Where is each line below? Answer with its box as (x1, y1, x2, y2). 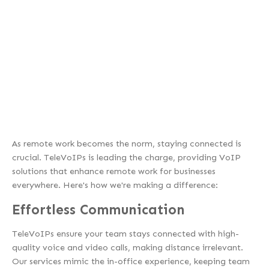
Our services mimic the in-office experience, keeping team (12, 256, 250, 267)
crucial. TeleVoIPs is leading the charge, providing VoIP (12, 152, 241, 163)
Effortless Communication (12, 201, 185, 218)
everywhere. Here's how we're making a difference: (12, 180, 218, 191)
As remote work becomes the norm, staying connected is (12, 138, 241, 150)
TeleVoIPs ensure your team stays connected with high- (12, 228, 239, 240)
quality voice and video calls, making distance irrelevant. (12, 242, 243, 253)
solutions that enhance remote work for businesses (12, 166, 216, 177)
